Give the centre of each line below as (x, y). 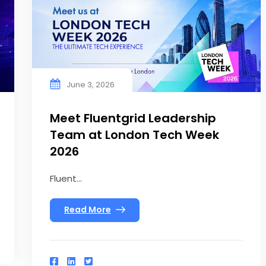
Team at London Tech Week (134, 134)
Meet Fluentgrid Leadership (133, 118)
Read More (88, 210)
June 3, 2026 (91, 84)
